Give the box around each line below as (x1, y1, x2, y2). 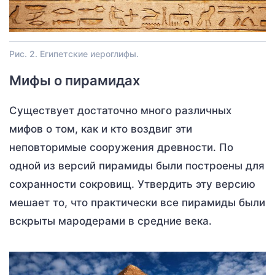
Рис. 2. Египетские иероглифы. (9, 48, 139, 59)
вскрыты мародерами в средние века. (9, 214, 212, 227)
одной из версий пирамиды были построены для (9, 159, 265, 172)
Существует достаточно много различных (9, 104, 231, 117)
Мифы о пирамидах (9, 72, 140, 88)
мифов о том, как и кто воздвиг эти (9, 122, 192, 135)
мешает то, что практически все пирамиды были (9, 196, 265, 209)
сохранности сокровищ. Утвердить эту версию (9, 177, 255, 190)
